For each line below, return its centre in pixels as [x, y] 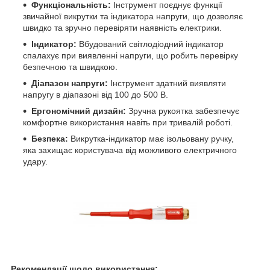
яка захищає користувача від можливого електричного [130, 150]
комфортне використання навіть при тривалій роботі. [128, 123]
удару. [35, 162]
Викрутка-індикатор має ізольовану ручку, [151, 139]
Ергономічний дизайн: [79, 111]
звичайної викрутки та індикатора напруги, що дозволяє [133, 17]
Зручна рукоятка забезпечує [183, 111]
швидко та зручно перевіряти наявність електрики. [122, 28]
